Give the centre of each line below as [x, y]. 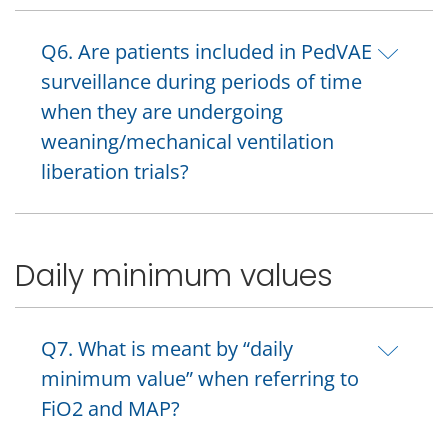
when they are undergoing [162, 112]
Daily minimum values [174, 275]
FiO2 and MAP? [110, 409]
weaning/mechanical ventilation [187, 142]
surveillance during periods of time [201, 82]
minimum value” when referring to [200, 379]
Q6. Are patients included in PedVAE [206, 52]
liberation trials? [115, 172]
